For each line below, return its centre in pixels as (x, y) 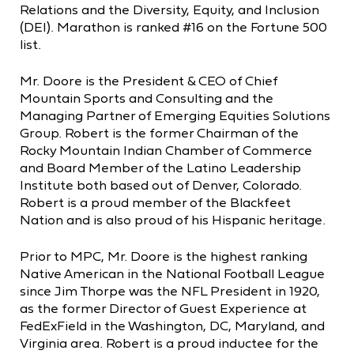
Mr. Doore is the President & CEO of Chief (149, 80)
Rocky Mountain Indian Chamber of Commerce (166, 150)
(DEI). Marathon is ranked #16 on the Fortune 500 (173, 26)
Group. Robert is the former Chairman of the (159, 132)
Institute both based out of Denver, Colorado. (161, 185)
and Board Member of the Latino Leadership (160, 167)
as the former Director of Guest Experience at (163, 308)
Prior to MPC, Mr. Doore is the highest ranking (164, 256)
